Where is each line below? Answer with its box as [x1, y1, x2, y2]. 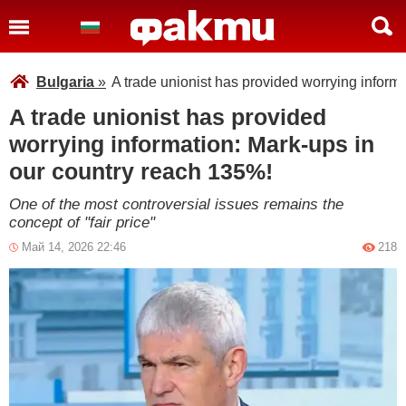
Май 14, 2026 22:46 [22, 240, 126, 254]
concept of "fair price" [9, 214, 155, 231]
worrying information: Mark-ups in [9, 131, 374, 157]
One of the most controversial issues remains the [9, 196, 343, 213]
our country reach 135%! [9, 159, 273, 184]
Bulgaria [36, 74, 94, 90]
